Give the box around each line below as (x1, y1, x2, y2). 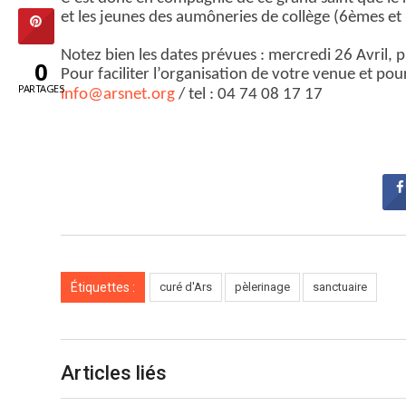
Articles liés (61, 362, 167, 384)
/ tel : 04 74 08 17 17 (175, 86, 323, 103)
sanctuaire (313, 280, 367, 294)
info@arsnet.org (61, 86, 175, 103)
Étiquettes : (71, 280, 135, 295)
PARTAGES (18, 82, 64, 95)
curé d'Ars (159, 280, 212, 294)
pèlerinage (235, 280, 290, 294)
